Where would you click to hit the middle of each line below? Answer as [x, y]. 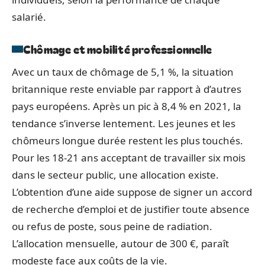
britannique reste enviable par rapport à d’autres [127, 89]
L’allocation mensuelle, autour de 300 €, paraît [120, 243]
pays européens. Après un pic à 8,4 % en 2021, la [127, 106]
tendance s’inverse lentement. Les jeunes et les [124, 123]
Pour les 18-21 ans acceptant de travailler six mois [129, 158]
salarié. [29, 17]
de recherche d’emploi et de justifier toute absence [131, 209]
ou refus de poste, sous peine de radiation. [112, 226]
